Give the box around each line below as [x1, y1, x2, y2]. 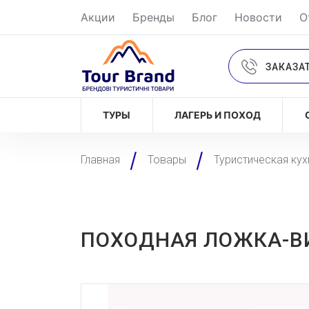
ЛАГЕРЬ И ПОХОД [175, 109, 261, 121]
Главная [81, 153, 120, 166]
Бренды [132, 10, 175, 24]
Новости [235, 10, 282, 24]
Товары [148, 153, 186, 166]
